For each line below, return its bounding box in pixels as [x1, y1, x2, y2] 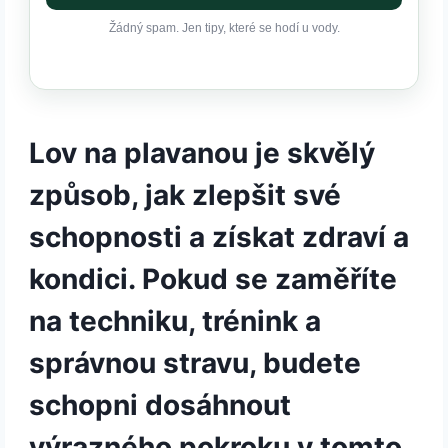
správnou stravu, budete [29, 346, 362, 381]
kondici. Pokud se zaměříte [29, 262, 398, 297]
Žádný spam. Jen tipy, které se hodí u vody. [108, 21, 340, 36]
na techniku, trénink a [29, 304, 322, 339]
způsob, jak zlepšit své [29, 178, 342, 213]
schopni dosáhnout [29, 388, 292, 423]
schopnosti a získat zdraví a [29, 220, 410, 255]
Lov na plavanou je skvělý [29, 136, 376, 171]
